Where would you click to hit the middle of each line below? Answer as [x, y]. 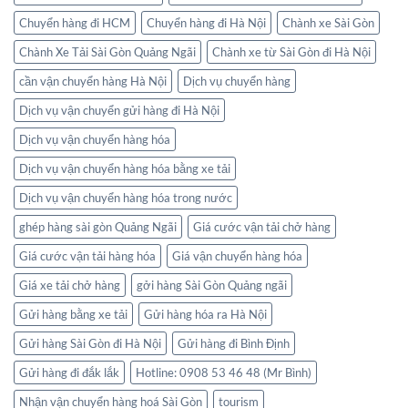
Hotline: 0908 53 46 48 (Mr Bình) [224, 372]
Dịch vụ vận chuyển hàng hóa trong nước [126, 197]
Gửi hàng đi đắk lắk [69, 372]
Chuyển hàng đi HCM [75, 22]
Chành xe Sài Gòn [328, 22]
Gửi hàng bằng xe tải [73, 314]
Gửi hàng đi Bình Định [234, 343]
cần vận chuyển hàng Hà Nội [93, 81]
